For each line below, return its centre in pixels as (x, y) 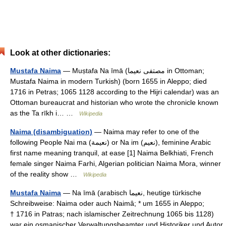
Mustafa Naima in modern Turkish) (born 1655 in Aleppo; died (108, 81)
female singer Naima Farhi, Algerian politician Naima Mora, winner (116, 163)
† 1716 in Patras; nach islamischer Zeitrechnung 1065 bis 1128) (112, 214)
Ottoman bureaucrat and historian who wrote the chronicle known (114, 102)
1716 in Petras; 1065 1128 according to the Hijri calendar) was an (115, 92)
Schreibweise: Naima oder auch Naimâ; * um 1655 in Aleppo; (107, 203)
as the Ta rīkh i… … (45, 113)
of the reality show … (47, 174)
